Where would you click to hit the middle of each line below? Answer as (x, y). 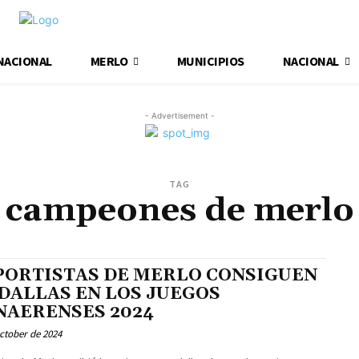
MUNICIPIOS (210, 61)
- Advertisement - (179, 115)
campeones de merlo (179, 211)
